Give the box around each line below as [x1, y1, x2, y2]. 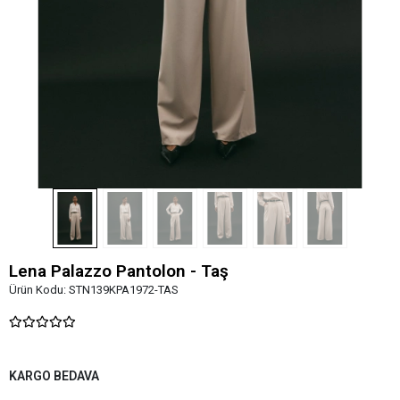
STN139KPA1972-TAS [69, 282, 179, 296]
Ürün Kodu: [9, 282, 69, 296]
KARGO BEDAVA [9, 368, 99, 383]
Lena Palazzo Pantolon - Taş [9, 260, 229, 281]
